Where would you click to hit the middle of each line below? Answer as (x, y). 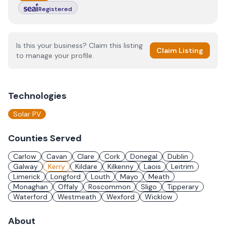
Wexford (121, 197)
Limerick (27, 177)
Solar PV (27, 114)
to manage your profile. (55, 55)
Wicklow (159, 197)
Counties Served (45, 138)
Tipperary (183, 187)
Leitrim (182, 166)
